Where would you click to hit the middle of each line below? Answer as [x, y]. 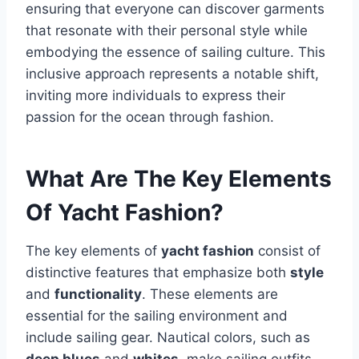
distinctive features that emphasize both [158, 273]
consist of [287, 251]
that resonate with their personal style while [167, 31]
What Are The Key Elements [179, 179]
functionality [98, 294]
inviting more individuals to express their [155, 96]
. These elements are [210, 294]
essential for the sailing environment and [157, 316]
